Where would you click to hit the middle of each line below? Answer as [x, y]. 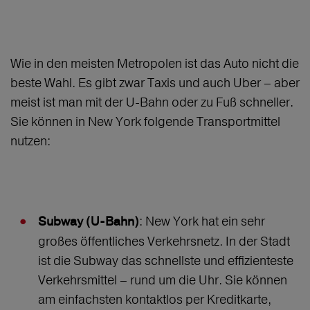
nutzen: [30, 141]
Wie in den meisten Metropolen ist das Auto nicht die [155, 64]
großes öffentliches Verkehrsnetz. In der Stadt [164, 241]
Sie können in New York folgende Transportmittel [145, 122]
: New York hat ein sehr [202, 221]
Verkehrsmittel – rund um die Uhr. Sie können [163, 280]
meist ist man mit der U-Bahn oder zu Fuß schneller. [152, 102]
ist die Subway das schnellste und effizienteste [166, 261]
